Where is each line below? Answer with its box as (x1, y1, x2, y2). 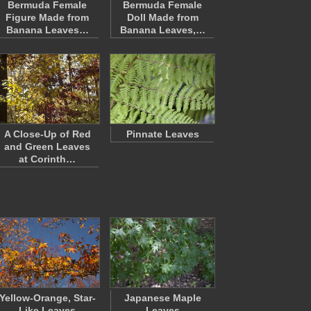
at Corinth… (19, 153, 76, 165)
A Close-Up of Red (3, 128, 91, 140)
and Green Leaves (4, 141, 90, 152)
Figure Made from (6, 12, 89, 23)
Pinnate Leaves (126, 128, 199, 140)
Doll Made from (126, 12, 199, 23)
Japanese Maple (124, 292, 201, 303)
